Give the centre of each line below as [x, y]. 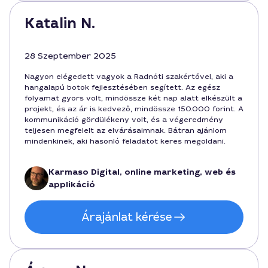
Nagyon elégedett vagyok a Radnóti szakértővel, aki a [129, 77]
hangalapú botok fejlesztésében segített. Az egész [122, 87]
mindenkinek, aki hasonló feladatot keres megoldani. [125, 141]
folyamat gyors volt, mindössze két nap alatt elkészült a [133, 98]
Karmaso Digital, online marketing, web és [142, 172]
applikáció [72, 185]
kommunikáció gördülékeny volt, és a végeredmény [124, 120]
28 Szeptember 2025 [70, 56]
